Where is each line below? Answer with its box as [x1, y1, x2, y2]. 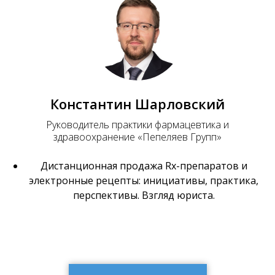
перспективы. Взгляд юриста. [72, 188, 215, 202]
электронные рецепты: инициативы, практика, [29, 173, 258, 187]
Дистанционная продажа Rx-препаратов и [40, 158, 247, 172]
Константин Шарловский [50, 94, 225, 113]
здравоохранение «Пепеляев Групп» [53, 130, 222, 144]
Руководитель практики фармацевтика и [46, 117, 229, 131]
